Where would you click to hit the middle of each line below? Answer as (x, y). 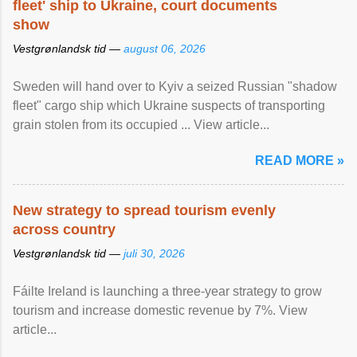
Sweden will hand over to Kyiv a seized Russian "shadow (175, 86)
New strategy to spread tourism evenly (144, 210)
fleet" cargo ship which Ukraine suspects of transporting (169, 106)
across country (64, 229)
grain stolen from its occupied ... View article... (141, 125)
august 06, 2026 (165, 49)
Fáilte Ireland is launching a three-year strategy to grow (167, 291)
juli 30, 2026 (154, 253)
